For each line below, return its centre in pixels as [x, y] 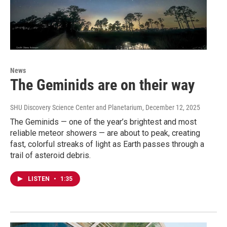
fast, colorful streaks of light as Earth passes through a [107, 144]
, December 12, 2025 [171, 108]
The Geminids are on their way [102, 85]
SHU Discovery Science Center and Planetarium [76, 108]
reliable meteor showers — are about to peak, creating [105, 133]
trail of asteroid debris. [50, 156]
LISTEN [40, 179]
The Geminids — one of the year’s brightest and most [103, 122]
